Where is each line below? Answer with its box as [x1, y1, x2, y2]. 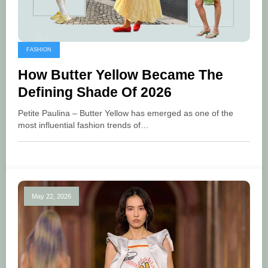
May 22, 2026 [32, 193, 71, 200]
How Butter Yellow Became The [18, 68, 223, 83]
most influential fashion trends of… [18, 121, 149, 130]
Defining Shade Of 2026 [18, 85, 172, 100]
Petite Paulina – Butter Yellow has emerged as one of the [18, 109, 233, 118]
